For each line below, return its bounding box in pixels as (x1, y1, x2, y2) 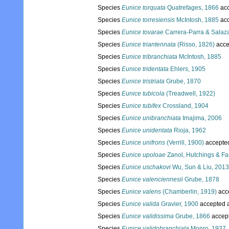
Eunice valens (122, 188, 161, 196)
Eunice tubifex (122, 102, 161, 110)
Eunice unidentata (122, 127, 172, 134)
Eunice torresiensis (122, 16, 175, 24)
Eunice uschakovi (122, 164, 171, 171)
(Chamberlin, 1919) (161, 188, 217, 196)
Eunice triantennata (122, 41, 176, 49)
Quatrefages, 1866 (166, 4, 219, 12)
